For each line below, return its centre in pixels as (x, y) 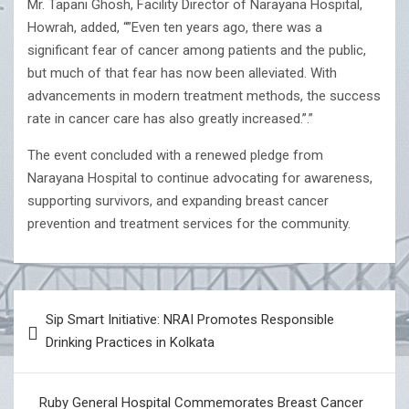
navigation (66, 333)
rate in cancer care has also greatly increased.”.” (170, 119)
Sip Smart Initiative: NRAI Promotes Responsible (190, 320)
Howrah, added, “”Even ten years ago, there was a (175, 28)
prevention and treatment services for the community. (189, 224)
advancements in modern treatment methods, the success (204, 96)
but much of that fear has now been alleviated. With (182, 73)
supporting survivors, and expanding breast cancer (178, 201)
